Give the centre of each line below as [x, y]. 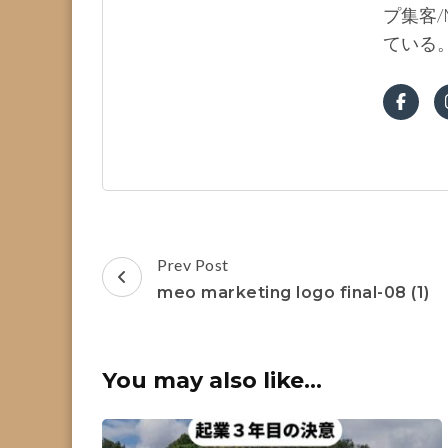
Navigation [176, 291]
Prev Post [193, 264]
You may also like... [212, 380]
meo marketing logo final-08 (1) [293, 292]
